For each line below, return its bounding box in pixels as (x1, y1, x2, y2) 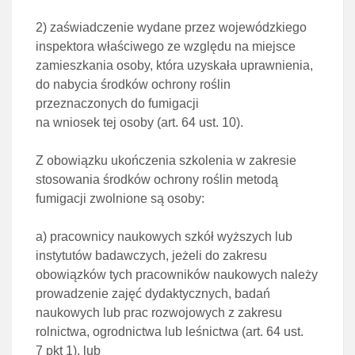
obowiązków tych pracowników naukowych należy (36, 268, 318, 281)
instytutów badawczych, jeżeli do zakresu (36, 249, 267, 262)
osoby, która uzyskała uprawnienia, (116, 59, 313, 72)
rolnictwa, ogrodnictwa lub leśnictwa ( (36, 325, 246, 338)
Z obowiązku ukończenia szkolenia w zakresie (36, 154, 296, 167)
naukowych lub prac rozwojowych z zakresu (36, 306, 282, 319)
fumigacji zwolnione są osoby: (36, 192, 204, 205)
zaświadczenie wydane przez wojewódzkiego (50, 21, 307, 34)
